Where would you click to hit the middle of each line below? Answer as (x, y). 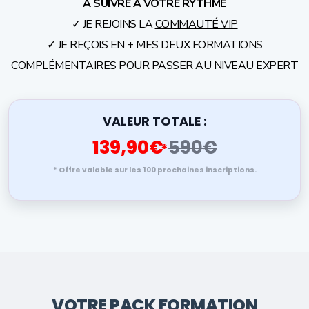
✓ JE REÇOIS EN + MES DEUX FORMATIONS (154, 45)
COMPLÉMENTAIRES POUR (81, 66)
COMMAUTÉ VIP (196, 24)
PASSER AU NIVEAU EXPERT (225, 66)
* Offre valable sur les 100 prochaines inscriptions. (154, 170)
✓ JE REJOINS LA (113, 24)
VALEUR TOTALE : (154, 121)
